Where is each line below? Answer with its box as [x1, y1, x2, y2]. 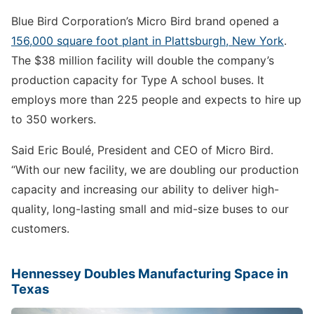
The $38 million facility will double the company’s [11, 53, 274, 67]
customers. [11, 221, 69, 235]
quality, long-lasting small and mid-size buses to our [11, 201, 289, 216]
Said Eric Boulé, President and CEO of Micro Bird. [11, 142, 273, 157]
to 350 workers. [11, 111, 96, 126]
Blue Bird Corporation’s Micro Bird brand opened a [11, 13, 279, 28]
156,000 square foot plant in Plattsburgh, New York [11, 33, 284, 48]
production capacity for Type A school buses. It [11, 72, 264, 87]
